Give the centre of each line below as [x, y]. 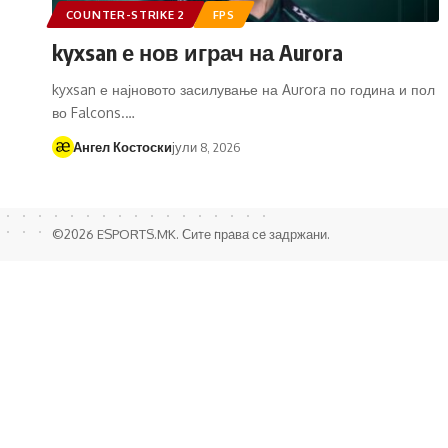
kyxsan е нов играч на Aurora [197, 51]
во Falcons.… [93, 112]
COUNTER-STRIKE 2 [125, 14]
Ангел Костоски [122, 146]
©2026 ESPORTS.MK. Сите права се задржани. [191, 233]
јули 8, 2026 [205, 146]
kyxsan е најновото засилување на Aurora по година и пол [243, 89]
